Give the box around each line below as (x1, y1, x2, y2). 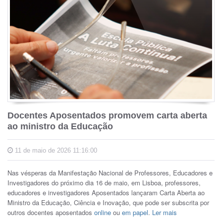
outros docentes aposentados (7, 208, 94, 218)
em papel (122, 208, 148, 218)
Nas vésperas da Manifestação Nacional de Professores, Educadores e (7, 168, 213, 178)
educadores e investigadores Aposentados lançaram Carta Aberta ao (7, 188, 205, 198)
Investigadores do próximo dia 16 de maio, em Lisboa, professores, (7, 178, 201, 188)
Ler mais (152, 208, 177, 218)
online (94, 208, 111, 218)
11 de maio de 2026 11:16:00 (13, 147, 97, 155)
